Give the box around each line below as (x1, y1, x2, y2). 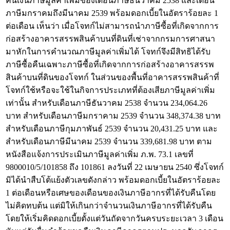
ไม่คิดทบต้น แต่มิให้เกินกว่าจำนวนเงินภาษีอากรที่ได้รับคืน (6, 201, 212, 210)
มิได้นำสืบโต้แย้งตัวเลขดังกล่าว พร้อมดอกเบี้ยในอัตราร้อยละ (6, 176, 221, 184)
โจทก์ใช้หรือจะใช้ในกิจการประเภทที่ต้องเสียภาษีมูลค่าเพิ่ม (6, 86, 215, 94)
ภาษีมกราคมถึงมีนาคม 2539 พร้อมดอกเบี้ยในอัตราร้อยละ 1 (6, 9, 218, 17)
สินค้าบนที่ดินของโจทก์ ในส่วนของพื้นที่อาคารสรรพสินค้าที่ (6, 73, 219, 82)
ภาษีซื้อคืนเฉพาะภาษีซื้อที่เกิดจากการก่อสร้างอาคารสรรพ (6, 60, 214, 69)
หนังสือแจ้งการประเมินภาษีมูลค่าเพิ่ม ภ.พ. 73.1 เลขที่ (6, 150, 194, 159)
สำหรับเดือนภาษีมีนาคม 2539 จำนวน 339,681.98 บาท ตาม (6, 137, 212, 146)
